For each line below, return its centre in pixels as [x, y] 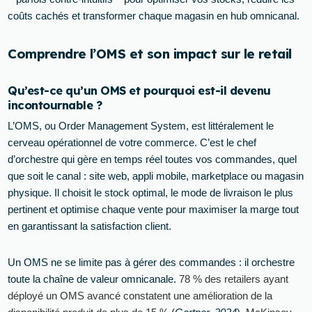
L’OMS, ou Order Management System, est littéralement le [141, 125]
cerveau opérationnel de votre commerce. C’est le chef [132, 142]
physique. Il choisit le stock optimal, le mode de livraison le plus [151, 192]
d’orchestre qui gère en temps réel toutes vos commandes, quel [153, 159]
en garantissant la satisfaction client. [90, 226]
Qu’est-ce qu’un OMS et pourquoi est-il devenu [139, 91]
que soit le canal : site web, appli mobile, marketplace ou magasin [156, 175]
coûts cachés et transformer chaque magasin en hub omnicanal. [154, 16]
